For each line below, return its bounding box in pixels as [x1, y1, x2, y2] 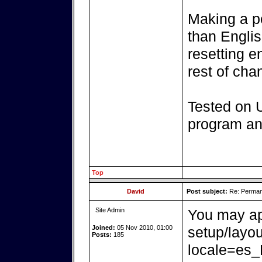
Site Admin [95, 206, 125, 213]
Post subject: [186, 188, 227, 195]
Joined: [91, 224, 115, 231]
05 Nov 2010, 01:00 [115, 224, 173, 231]
